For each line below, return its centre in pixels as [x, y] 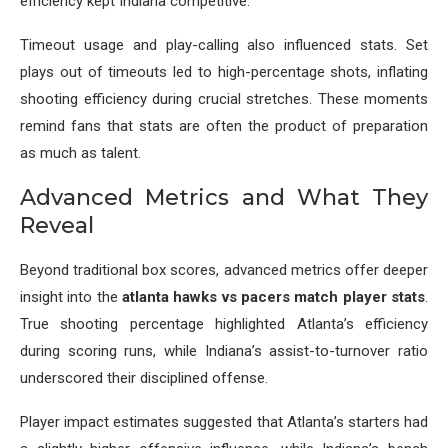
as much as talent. [80, 153]
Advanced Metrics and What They [224, 198]
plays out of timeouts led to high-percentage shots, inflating [224, 72]
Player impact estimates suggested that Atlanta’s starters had [224, 422]
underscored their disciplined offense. [144, 378]
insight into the [71, 297]
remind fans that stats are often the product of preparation [224, 126]
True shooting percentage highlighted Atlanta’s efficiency [224, 324]
